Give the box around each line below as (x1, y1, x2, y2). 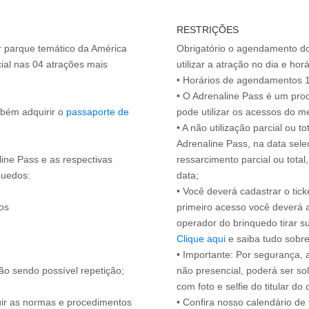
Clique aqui (177, 233, 226, 245)
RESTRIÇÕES (177, 24, 239, 36)
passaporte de (66, 106, 129, 118)
